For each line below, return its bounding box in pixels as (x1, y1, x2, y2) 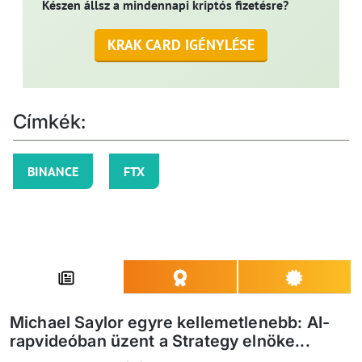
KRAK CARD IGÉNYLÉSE (107, 36, 255, 55)
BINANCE (27, 163, 78, 180)
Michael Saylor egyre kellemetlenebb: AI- (10, 313, 330, 333)
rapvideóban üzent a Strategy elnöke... (10, 331, 310, 351)
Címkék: (13, 110, 86, 134)
